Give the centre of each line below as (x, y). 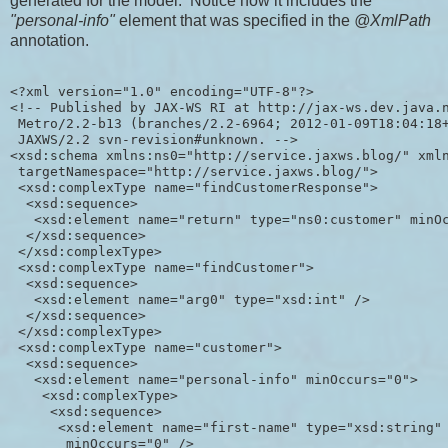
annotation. (49, 41)
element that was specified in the (234, 21)
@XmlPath (392, 21)
